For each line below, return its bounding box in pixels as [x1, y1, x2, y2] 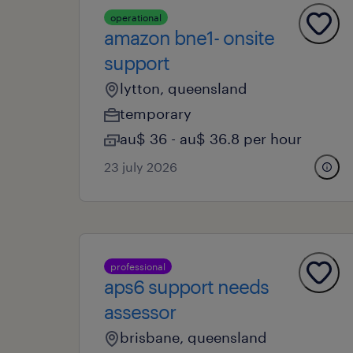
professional [110, 261, 165, 272]
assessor [104, 300, 176, 323]
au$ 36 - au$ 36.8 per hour [120, 130, 302, 147]
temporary [120, 105, 191, 122]
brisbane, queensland [120, 329, 267, 346]
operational [110, 12, 162, 23]
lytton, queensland [120, 80, 247, 97]
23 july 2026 [104, 159, 177, 174]
